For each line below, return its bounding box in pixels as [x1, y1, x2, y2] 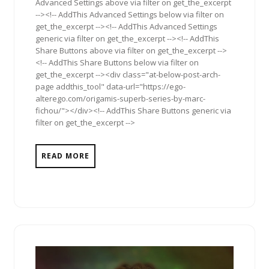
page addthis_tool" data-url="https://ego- [35, 81, 186, 92]
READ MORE [41, 151, 89, 162]
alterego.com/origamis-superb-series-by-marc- [35, 93, 205, 104]
